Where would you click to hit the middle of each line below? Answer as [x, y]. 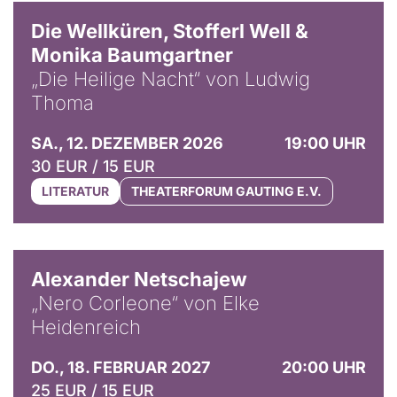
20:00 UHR [324, 367]
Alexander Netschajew [139, 279]
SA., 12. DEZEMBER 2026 [127, 143]
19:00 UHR [325, 143]
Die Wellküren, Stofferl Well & [170, 31]
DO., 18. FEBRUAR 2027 [121, 367]
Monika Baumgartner [132, 54]
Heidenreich [86, 327]
